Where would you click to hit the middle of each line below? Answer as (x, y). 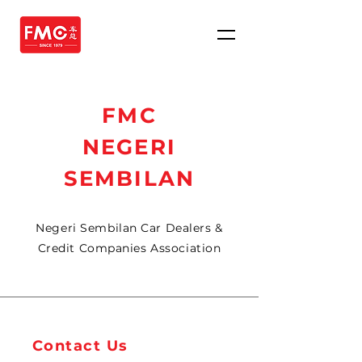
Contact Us (80, 346)
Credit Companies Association (129, 248)
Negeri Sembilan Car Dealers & (129, 228)
